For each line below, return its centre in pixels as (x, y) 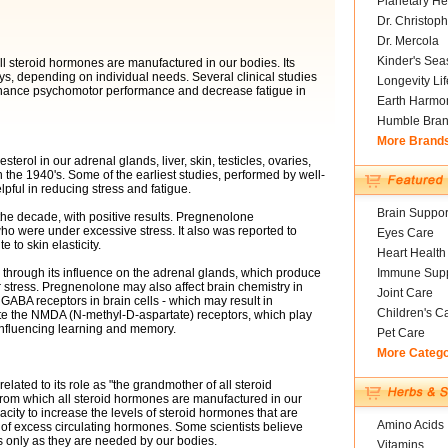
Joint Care (404, 293)
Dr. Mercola (407, 41)
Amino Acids (410, 425)
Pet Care (400, 333)
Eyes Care (405, 233)
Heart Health (411, 253)
